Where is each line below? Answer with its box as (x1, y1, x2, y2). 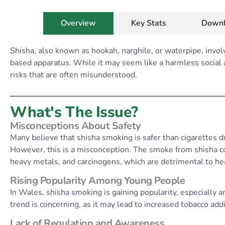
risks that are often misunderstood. (10, 69, 137, 80)
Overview (61, 18, 96, 29)
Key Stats (131, 18, 166, 29)
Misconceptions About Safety (10, 119, 141, 133)
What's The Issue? (10, 102, 138, 123)
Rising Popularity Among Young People (10, 174, 185, 187)
